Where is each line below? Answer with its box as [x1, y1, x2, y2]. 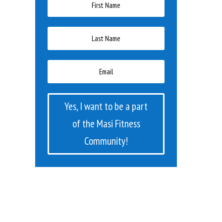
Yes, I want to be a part [64, 100, 148, 113]
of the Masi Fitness [72, 117, 140, 131]
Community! [84, 134, 128, 148]
